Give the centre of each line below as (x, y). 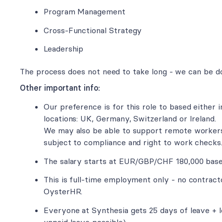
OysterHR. (63, 192)
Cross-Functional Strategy (93, 30)
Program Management (84, 11)
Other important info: (60, 88)
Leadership (64, 49)
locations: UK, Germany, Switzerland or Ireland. (130, 118)
